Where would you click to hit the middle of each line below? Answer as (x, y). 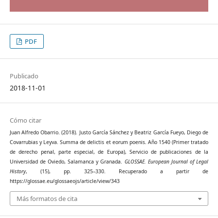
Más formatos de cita (47, 198)
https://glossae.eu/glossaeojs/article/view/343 (64, 181)
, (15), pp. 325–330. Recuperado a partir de (117, 172)
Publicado (24, 76)
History (18, 172)
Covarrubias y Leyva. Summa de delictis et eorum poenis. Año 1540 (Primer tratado (109, 142)
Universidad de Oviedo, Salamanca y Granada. (67, 162)
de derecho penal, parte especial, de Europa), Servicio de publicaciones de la (109, 152)
